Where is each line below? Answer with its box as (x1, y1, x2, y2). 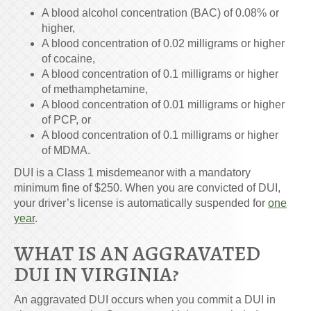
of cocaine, (42, 52, 95, 65)
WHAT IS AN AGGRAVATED (14, 239, 260, 267)
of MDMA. (42, 144, 90, 156)
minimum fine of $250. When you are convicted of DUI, (14, 181, 280, 194)
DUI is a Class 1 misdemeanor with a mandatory (14, 166, 251, 178)
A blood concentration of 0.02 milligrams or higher (42, 37, 285, 49)
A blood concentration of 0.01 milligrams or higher (42, 98, 285, 110)
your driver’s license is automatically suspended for (14, 196, 268, 209)
